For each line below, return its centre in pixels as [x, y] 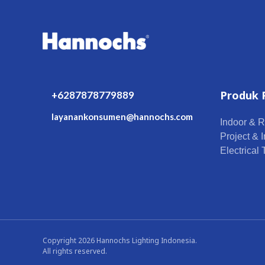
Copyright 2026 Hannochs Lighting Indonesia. [120, 240]
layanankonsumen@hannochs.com [122, 117]
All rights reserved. [75, 251]
